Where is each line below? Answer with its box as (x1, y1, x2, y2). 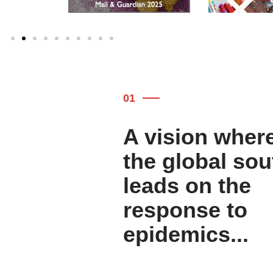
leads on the (123, 173, 251, 199)
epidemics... (123, 222, 249, 247)
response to (123, 197, 247, 223)
